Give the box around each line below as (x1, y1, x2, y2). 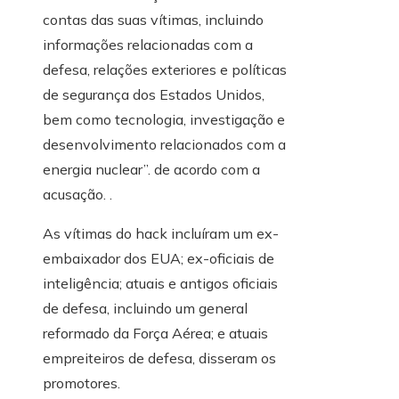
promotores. (43, 374, 120, 393)
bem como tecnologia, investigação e (43, 110, 285, 129)
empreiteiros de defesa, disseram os (43, 349, 276, 368)
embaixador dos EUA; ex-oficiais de (43, 249, 274, 268)
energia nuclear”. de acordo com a (43, 160, 260, 179)
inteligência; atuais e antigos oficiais (43, 274, 278, 293)
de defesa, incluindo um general (43, 299, 248, 318)
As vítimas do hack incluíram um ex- (43, 224, 279, 243)
